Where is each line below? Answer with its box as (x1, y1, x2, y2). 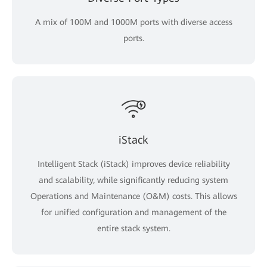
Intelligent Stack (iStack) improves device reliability (37, 159, 230, 169)
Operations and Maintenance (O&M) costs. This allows (30, 191, 237, 201)
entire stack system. (97, 223, 170, 233)
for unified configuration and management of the (41, 207, 226, 217)
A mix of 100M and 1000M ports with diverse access (35, 17, 232, 27)
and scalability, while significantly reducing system (39, 175, 228, 185)
